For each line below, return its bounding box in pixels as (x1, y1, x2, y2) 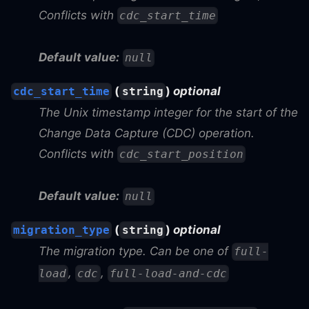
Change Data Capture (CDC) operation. (39, 126, 255, 140)
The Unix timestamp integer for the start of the (39, 105, 298, 119)
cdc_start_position (119, 148, 244, 161)
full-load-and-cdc (109, 266, 227, 280)
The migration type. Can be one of (39, 243, 232, 258)
